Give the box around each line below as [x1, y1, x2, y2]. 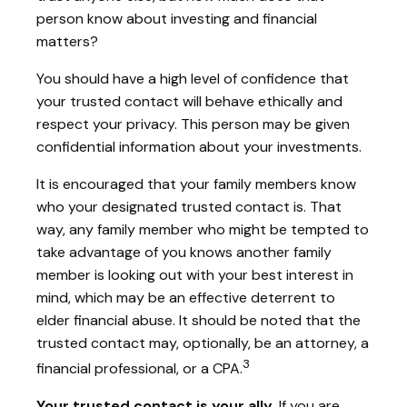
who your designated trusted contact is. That [36, 196, 342, 216]
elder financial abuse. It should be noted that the [36, 310, 361, 330]
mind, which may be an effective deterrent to [36, 287, 335, 307]
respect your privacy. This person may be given [36, 114, 350, 134]
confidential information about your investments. [36, 136, 362, 156]
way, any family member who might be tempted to [36, 219, 369, 239]
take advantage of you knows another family [36, 242, 332, 262]
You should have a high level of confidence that [36, 68, 349, 88]
